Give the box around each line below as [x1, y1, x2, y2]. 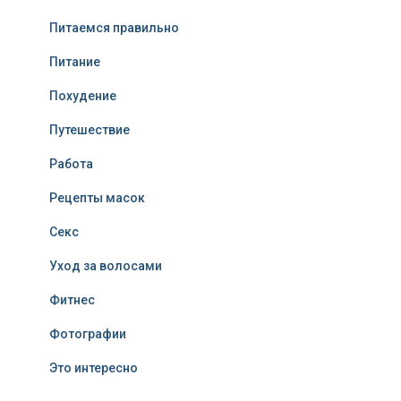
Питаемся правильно [49, 21, 179, 35]
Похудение [49, 89, 116, 103]
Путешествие [49, 123, 130, 137]
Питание [49, 55, 100, 69]
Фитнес [49, 293, 95, 307]
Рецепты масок [49, 191, 145, 205]
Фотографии [49, 327, 126, 341]
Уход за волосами [49, 259, 162, 273]
